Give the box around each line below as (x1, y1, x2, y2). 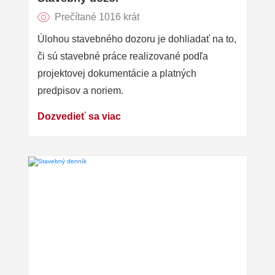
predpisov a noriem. (37, 85, 123, 96)
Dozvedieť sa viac (37, 111, 121, 122)
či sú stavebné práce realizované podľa (37, 51, 208, 62)
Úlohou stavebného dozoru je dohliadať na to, (37, 34, 236, 45)
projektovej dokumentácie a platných (37, 68, 196, 79)
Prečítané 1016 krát (55, 12, 140, 23)
